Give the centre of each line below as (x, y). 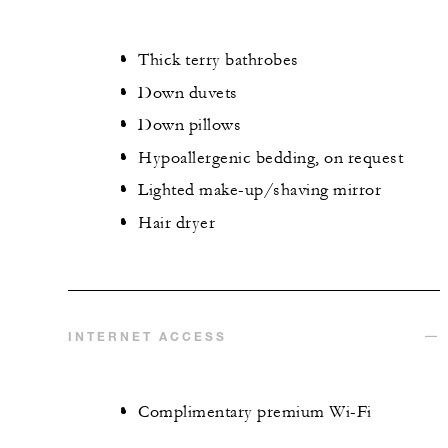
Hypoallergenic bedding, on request (270, 157)
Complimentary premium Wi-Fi (255, 412)
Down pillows (189, 125)
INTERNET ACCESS (147, 336)
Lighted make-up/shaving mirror (259, 190)
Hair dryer (176, 222)
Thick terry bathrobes (218, 60)
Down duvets (188, 92)
